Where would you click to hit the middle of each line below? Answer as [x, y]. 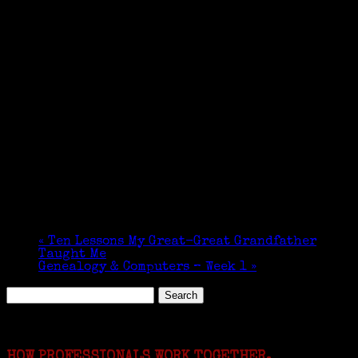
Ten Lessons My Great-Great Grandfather [180, 242]
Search [29, 292]
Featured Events [60, 326]
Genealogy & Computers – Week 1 [145, 267]
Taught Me [72, 255]
